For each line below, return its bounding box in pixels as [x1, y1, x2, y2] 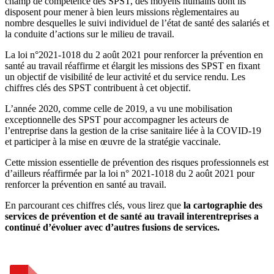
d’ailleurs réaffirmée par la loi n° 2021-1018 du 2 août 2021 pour [5, 168, 254, 179]
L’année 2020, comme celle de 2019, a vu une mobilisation [5, 103, 232, 114]
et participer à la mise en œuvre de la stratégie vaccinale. [5, 136, 221, 147]
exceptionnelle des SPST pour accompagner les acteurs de [5, 114, 229, 125]
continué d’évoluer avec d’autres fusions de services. [5, 222, 220, 233]
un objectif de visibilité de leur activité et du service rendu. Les [5, 72, 245, 83]
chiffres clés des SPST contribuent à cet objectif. [5, 83, 191, 94]
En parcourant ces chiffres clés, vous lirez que [5, 200, 183, 211]
